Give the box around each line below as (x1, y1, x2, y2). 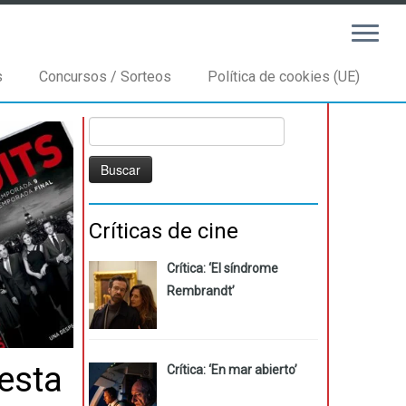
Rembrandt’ (166, 284, 235, 298)
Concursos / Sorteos (38, 68, 171, 85)
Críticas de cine (89, 218, 238, 244)
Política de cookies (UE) (207, 68, 360, 85)
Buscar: (88, 119, 130, 133)
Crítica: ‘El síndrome (166, 261, 278, 275)
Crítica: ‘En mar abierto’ (166, 362, 297, 377)
